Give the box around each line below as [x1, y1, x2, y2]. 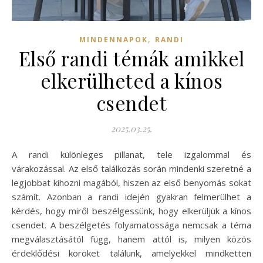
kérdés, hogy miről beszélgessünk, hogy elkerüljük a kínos [12, 205, 251, 217]
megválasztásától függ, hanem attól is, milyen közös [12, 233, 251, 245]
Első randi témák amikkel [18, 45, 245, 71]
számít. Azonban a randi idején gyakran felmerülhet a [12, 191, 251, 203]
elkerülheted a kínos [40, 68, 223, 93]
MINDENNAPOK [79, 35, 148, 45]
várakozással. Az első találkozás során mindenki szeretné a [12, 163, 251, 174]
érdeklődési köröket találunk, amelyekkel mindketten [12, 247, 251, 259]
